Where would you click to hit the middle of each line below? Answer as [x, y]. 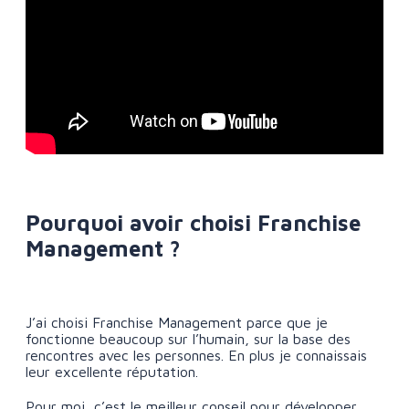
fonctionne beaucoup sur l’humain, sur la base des [188, 339]
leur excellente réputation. [112, 372]
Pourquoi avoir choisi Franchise [193, 223]
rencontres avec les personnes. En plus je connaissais [196, 356]
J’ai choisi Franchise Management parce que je [177, 323]
